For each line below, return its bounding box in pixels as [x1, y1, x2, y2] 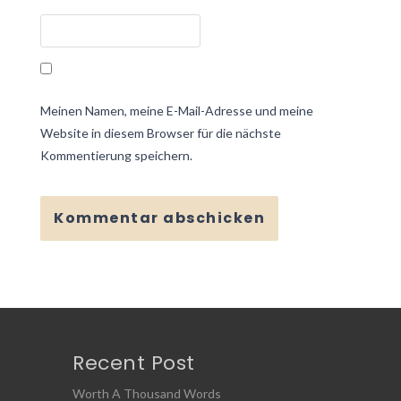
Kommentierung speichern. [40, 148, 192, 164]
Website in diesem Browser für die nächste [40, 125, 281, 141]
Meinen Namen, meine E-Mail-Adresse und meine [40, 103, 313, 119]
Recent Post [73, 349, 195, 378]
